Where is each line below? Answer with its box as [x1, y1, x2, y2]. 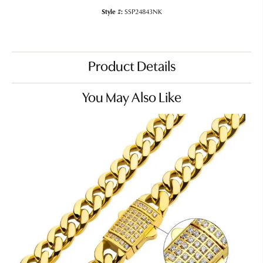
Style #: [101, 6, 123, 16]
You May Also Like [82, 92, 181, 106]
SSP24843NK [124, 6, 162, 16]
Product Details [87, 60, 176, 75]
